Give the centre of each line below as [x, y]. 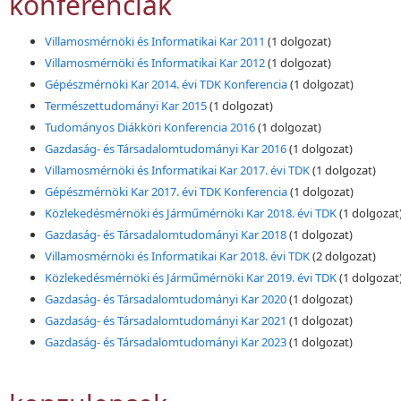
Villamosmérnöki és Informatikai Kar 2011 [155, 42]
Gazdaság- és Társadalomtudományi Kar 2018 [166, 235]
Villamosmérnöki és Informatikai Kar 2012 [155, 63]
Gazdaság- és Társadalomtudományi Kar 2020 [166, 299]
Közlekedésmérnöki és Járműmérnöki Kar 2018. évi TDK [191, 213]
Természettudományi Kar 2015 [126, 106]
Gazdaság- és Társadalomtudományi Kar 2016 [166, 149]
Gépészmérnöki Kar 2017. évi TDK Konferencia [166, 192]
